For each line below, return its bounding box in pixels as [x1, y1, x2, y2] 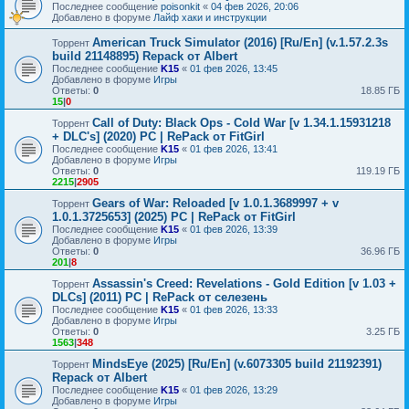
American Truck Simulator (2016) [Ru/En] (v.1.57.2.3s [92, 35, 388, 49]
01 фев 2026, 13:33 [190, 303, 278, 315]
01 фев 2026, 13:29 [190, 383, 278, 395]
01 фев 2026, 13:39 [190, 223, 278, 235]
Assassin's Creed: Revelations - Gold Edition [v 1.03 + [92, 276, 396, 290]
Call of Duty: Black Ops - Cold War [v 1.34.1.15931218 [92, 115, 391, 130]
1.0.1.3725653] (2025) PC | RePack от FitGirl [52, 209, 296, 224]
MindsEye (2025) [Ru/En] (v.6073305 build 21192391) [92, 356, 382, 371]
